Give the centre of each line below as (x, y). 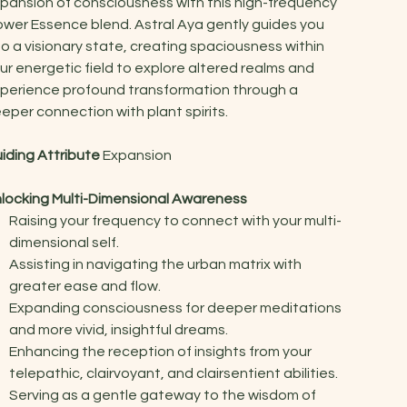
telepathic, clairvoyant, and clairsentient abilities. (174, 373)
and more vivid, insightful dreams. (119, 329)
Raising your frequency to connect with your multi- (176, 220)
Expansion (135, 155)
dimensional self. (65, 242)
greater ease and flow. (85, 286)
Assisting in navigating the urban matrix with (156, 264)
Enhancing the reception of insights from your (161, 351)
